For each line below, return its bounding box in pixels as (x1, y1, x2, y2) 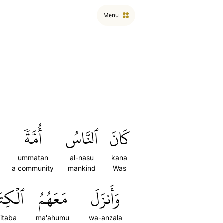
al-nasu (70, 153, 94, 162)
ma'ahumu (36, 213, 69, 222)
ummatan (17, 153, 48, 162)
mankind (68, 164, 96, 172)
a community (12, 164, 54, 172)
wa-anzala (88, 213, 122, 222)
